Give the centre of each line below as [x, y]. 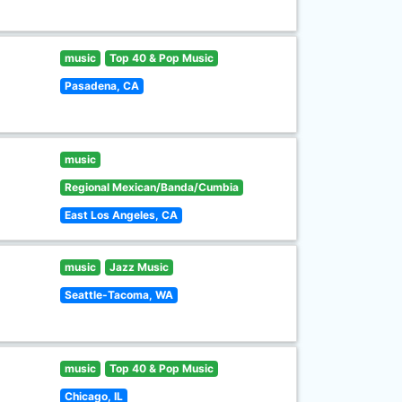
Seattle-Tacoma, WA [119, 295]
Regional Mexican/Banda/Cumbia [152, 187]
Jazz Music [139, 267]
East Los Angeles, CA [122, 215]
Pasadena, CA [102, 86]
